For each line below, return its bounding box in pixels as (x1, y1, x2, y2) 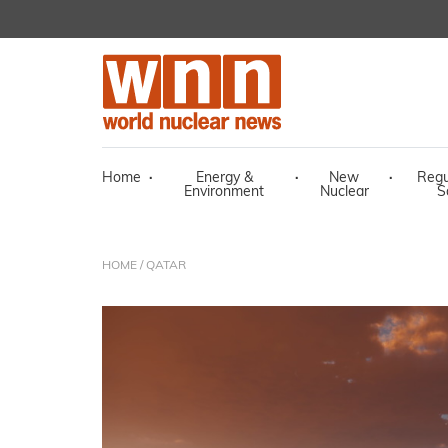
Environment (184, 185, 264, 200)
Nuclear (319, 185, 369, 200)
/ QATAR (137, 260, 186, 272)
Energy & (195, 171, 253, 186)
